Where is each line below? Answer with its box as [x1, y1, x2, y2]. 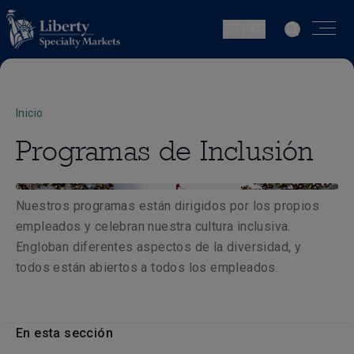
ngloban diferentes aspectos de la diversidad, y [23, 239, 302, 254]
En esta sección [16, 326, 113, 341]
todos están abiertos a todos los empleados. [16, 260, 279, 275]
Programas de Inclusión [16, 133, 314, 167]
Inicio [16, 107, 43, 119]
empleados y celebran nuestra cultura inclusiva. [16, 219, 291, 234]
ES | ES [223, 21, 265, 36]
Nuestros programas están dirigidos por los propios [16, 198, 319, 213]
